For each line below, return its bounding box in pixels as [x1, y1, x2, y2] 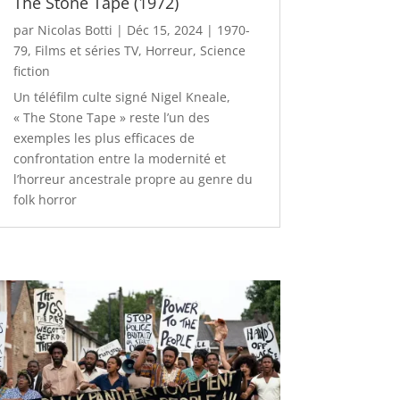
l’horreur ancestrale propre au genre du [12, 170, 253, 187]
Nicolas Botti [37, 21, 112, 38]
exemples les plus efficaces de [12, 129, 195, 146]
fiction [12, 62, 50, 79]
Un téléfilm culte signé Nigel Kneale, [12, 87, 230, 105]
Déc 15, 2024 [126, 21, 203, 38]
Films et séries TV [34, 41, 138, 59]
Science [199, 41, 246, 59]
